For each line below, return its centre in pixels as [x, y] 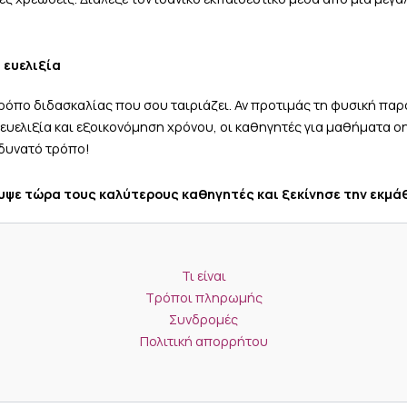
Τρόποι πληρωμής [203, 297]
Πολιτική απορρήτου [203, 341]
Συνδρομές [203, 319]
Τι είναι [203, 275]
